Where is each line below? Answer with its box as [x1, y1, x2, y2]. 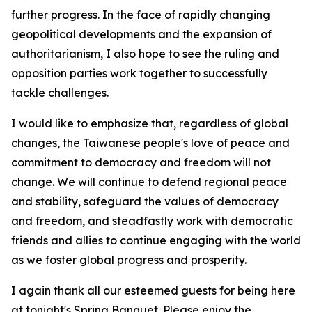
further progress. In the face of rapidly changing [11, 8, 270, 22]
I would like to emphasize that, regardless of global [11, 116, 288, 130]
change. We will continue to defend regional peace [11, 175, 287, 189]
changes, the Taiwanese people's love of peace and [11, 136, 290, 150]
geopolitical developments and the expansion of [11, 27, 272, 41]
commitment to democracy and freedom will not [11, 155, 271, 169]
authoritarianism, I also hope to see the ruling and [11, 47, 279, 61]
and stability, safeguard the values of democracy [11, 194, 279, 208]
